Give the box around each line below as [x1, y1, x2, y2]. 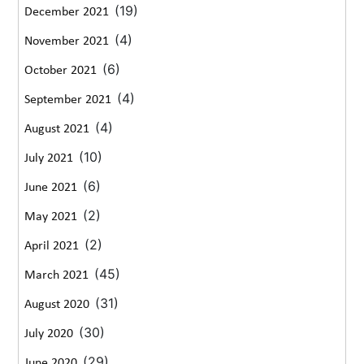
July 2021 [24, 152, 74, 166]
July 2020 [24, 327, 74, 341]
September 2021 [24, 93, 112, 107]
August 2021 [24, 123, 90, 136]
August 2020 [24, 298, 90, 312]
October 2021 [24, 64, 97, 78]
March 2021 [24, 269, 89, 283]
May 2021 [24, 210, 78, 224]
